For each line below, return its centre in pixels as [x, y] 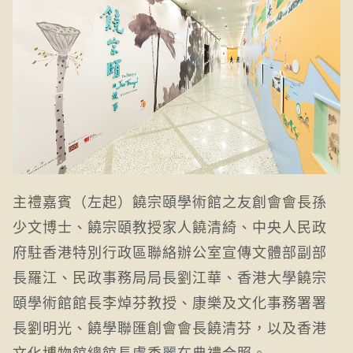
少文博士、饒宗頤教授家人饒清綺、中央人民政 [170, 226]
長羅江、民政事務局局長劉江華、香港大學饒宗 [170, 276]
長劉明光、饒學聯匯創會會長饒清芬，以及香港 [170, 327]
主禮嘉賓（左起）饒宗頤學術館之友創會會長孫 [170, 201]
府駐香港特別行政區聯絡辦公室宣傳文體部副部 [170, 251]
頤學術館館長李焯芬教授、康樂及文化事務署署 [170, 301]
